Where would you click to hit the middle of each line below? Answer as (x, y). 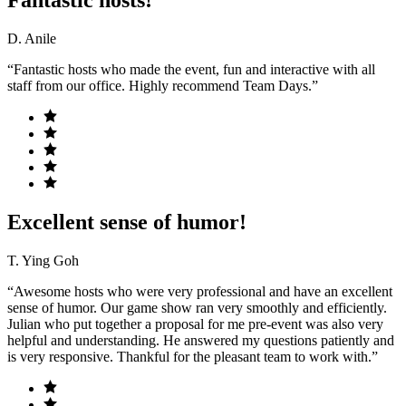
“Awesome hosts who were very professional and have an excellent (200, 292)
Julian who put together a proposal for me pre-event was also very (195, 324)
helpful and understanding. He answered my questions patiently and (201, 341)
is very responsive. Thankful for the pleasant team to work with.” (193, 357)
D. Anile (32, 39)
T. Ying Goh (43, 261)
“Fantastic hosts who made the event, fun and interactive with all (191, 70)
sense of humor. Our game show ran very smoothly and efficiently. (197, 308)
